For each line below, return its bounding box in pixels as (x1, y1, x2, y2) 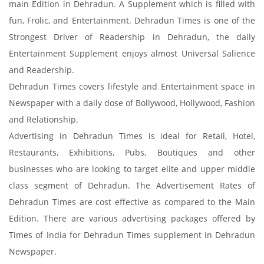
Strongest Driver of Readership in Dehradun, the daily (9, 31, 255, 42)
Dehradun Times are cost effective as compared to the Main (9, 196, 255, 207)
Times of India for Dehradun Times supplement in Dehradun (9, 229, 255, 240)
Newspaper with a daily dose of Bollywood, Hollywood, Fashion (9, 97, 255, 108)
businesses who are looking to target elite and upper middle (9, 163, 255, 174)
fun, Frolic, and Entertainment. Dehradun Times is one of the (9, 15, 255, 26)
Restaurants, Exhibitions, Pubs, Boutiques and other (9, 147, 255, 158)
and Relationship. (9, 114, 78, 125)
